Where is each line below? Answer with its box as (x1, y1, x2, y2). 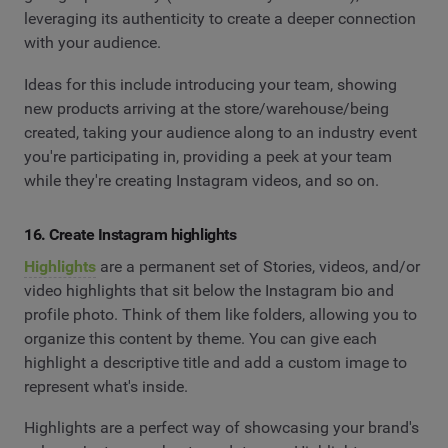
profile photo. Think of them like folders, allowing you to (24, 304, 417, 324)
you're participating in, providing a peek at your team (24, 147, 392, 167)
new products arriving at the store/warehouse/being (24, 99, 389, 119)
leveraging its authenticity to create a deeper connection (24, 9, 416, 29)
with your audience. (24, 33, 165, 53)
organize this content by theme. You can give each (24, 328, 377, 348)
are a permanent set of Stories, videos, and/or (96, 256, 420, 276)
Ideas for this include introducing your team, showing (24, 75, 397, 95)
